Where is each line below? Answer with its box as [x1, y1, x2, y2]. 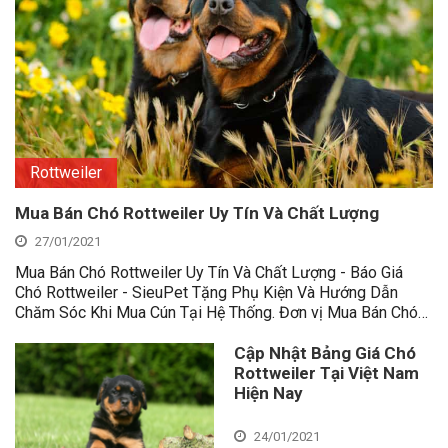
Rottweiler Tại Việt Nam [234, 362, 419, 383]
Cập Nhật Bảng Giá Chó [234, 342, 416, 363]
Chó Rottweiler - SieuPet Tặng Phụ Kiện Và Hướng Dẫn [15, 282, 398, 302]
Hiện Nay [234, 382, 303, 403]
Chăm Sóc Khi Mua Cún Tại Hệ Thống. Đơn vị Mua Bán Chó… [15, 302, 428, 322]
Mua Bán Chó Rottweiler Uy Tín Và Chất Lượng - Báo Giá [15, 262, 403, 282]
